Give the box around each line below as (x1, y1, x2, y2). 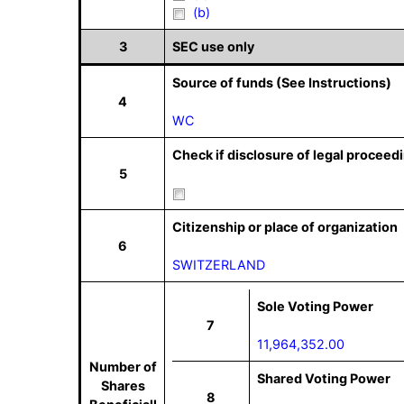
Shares (100, 378, 145, 393)
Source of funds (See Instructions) (172, 75, 391, 90)
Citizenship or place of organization (172, 219, 398, 234)
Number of (88, 359, 157, 374)
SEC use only (172, 39, 254, 54)
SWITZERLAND (172, 257, 265, 272)
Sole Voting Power (257, 298, 373, 314)
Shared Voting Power (257, 371, 390, 386)
